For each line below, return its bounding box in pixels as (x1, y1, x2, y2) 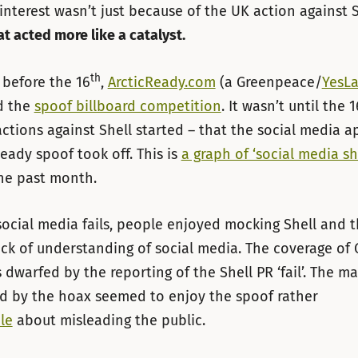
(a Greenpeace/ (215, 73, 322, 91)
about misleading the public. (12, 312, 205, 330)
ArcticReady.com (107, 73, 216, 91)
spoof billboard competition (34, 97, 221, 115)
